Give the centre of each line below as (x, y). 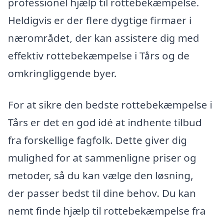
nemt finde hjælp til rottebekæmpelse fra (107, 210)
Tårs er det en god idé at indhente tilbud (105, 122)
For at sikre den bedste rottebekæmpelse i (110, 104)
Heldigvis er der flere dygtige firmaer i (100, 20)
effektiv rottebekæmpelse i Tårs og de (99, 55)
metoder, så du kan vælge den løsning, (101, 175)
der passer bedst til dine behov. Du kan (102, 193)
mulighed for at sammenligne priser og (102, 157)
